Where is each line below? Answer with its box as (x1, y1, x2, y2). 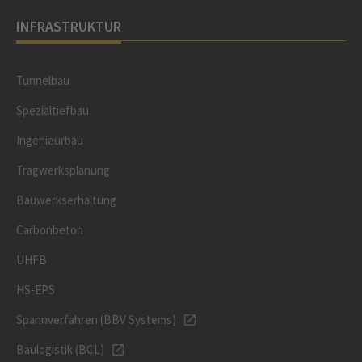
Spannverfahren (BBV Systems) (16, 312, 176, 327)
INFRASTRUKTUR (16, 17, 121, 36)
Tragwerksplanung (16, 162, 110, 178)
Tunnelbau (16, 73, 69, 88)
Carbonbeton (16, 222, 83, 238)
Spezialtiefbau (16, 103, 89, 118)
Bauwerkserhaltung (16, 192, 116, 208)
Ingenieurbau (16, 133, 83, 148)
